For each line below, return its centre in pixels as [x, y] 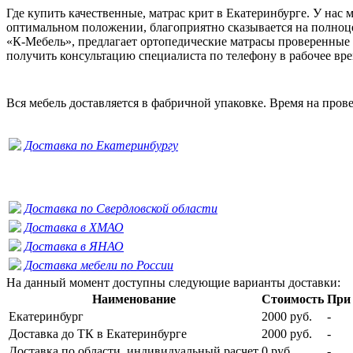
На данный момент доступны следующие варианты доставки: [173, 282]
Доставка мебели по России [99, 265]
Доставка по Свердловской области [121, 208]
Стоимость [293, 299]
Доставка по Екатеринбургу [101, 145]
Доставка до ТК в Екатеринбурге [98, 333]
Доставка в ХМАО [74, 227]
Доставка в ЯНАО [74, 246]
